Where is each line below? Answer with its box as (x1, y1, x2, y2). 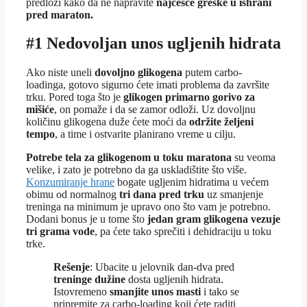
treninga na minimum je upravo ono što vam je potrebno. (26, 201, 271, 213)
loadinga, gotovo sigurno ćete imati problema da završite (26, 79, 269, 91)
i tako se (201, 286, 239, 298)
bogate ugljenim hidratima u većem (114, 176, 269, 188)
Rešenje (53, 261, 90, 273)
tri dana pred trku (119, 188, 204, 201)
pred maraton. (26, 8, 93, 21)
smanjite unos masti (110, 286, 201, 298)
